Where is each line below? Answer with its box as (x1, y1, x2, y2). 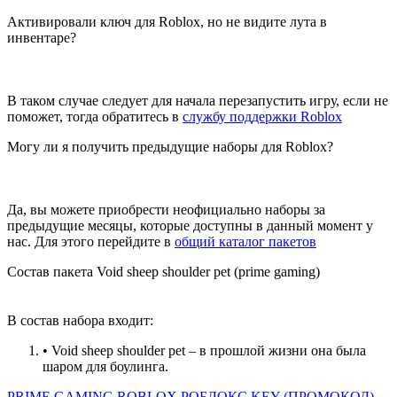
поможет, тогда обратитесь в (7, 109, 183, 125)
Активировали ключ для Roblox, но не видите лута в (7, 14, 327, 30)
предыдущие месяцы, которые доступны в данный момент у (7, 218, 373, 234)
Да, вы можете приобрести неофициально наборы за (7, 202, 325, 218)
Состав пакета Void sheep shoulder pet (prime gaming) (7, 264, 320, 280)
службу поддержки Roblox (183, 109, 342, 125)
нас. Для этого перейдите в (7, 234, 175, 250)
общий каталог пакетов (175, 234, 316, 250)
